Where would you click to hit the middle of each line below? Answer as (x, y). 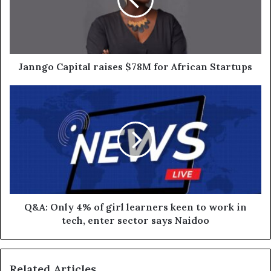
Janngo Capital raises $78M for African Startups (135, 67)
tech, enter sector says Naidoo (135, 220)
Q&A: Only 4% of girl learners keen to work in (135, 207)
